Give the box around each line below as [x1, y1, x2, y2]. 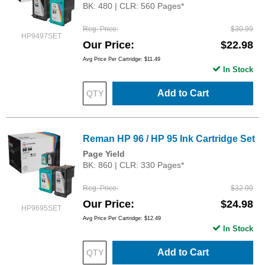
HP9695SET [21, 203, 62, 212]
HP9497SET [21, 31, 62, 40]
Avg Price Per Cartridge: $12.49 [83, 215, 161, 221]
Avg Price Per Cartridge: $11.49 [83, 56, 160, 62]
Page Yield [83, 148, 125, 159]
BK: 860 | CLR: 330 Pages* [83, 160, 184, 170]
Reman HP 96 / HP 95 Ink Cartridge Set [83, 133, 255, 144]
